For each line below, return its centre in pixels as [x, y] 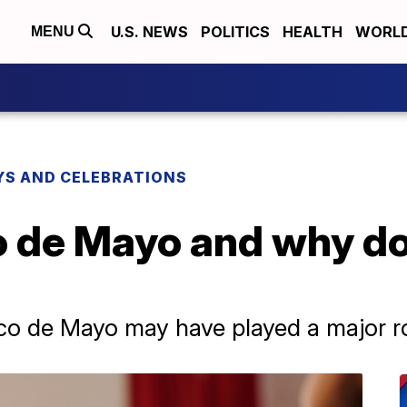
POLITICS [235, 32]
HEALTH [313, 32]
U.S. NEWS [149, 32]
